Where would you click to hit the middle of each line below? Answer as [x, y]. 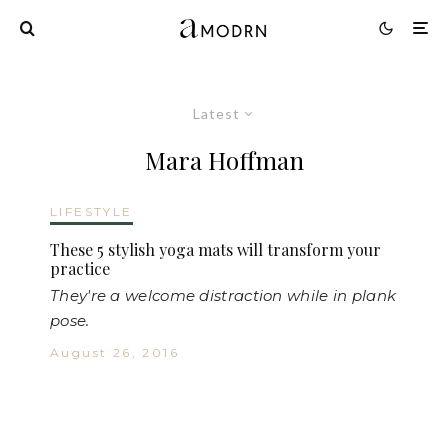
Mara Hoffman [224, 159]
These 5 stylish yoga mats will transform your [215, 249]
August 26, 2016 [114, 352]
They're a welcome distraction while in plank [223, 295]
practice [80, 268]
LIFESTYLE [91, 211]
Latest [216, 113]
